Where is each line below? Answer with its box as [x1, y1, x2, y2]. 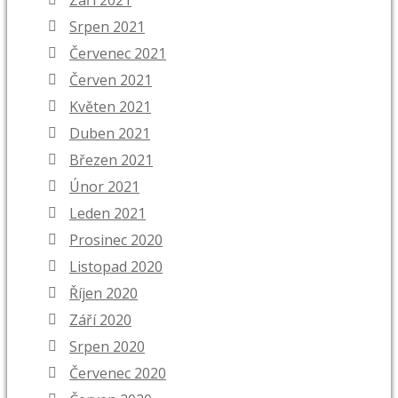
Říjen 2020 [69, 283, 138, 304]
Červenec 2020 [69, 363, 166, 384]
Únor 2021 [69, 177, 139, 197]
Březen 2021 [69, 150, 153, 171]
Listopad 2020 [69, 257, 163, 277]
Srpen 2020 [69, 337, 145, 357]
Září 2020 [69, 310, 131, 330]
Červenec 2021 [69, 44, 166, 64]
